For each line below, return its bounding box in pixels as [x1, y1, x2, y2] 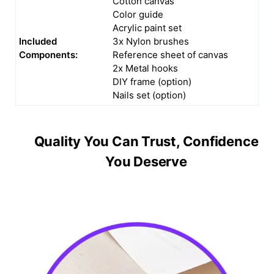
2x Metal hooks [113, 62, 178, 74]
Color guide [113, 8, 163, 20]
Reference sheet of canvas [113, 48, 228, 61]
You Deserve [105, 153, 187, 169]
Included [19, 35, 57, 47]
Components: [19, 48, 78, 61]
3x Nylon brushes [113, 35, 189, 47]
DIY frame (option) [113, 75, 191, 87]
